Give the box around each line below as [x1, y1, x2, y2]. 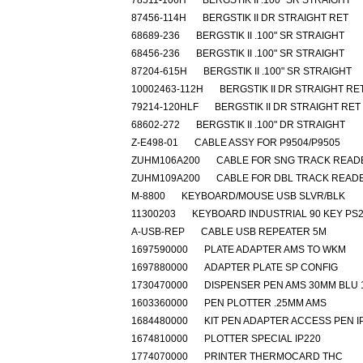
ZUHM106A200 [131, 155, 200, 166]
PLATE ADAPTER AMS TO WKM [204, 244, 346, 255]
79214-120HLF [131, 101, 199, 113]
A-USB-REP [131, 226, 185, 237]
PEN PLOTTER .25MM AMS [204, 297, 327, 309]
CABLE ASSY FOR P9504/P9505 [194, 137, 340, 148]
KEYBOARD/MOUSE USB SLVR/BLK [181, 190, 345, 202]
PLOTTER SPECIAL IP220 [204, 333, 321, 344]
